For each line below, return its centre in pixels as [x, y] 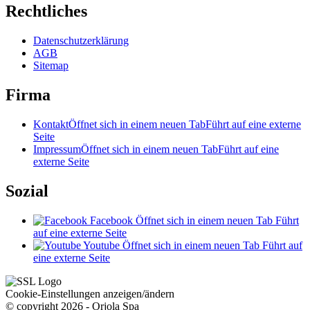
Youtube [101, 245]
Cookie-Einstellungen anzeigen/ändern [90, 293]
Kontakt [51, 124]
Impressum [57, 149]
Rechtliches [46, 11]
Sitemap [51, 65]
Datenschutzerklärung [81, 40]
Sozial [27, 191]
